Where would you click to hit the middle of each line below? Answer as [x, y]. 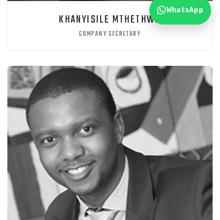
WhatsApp [184, 10]
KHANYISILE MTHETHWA [110, 19]
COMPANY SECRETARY [110, 34]
